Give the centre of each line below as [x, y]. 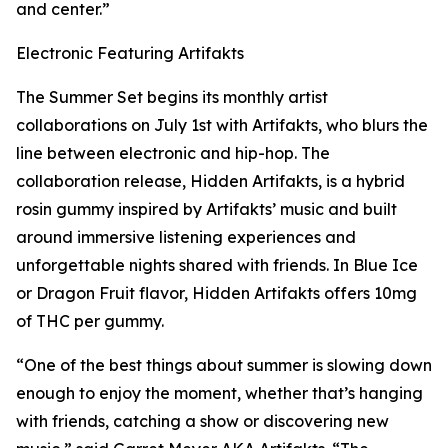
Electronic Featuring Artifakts [130, 53]
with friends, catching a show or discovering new [202, 421]
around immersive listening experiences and [186, 237]
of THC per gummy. [90, 321]
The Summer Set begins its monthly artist [172, 97]
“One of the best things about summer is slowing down [224, 365]
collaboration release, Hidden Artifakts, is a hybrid [210, 181]
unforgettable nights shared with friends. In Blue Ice [217, 265]
